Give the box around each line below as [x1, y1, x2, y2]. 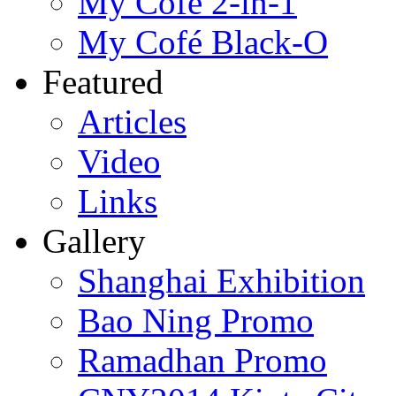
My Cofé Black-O [78, 22, 328, 61]
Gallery [42, 221, 146, 260]
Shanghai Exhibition [78, 261, 365, 300]
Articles [78, 102, 187, 141]
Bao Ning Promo [78, 301, 314, 339]
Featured [42, 62, 164, 101]
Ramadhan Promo [78, 340, 327, 379]
